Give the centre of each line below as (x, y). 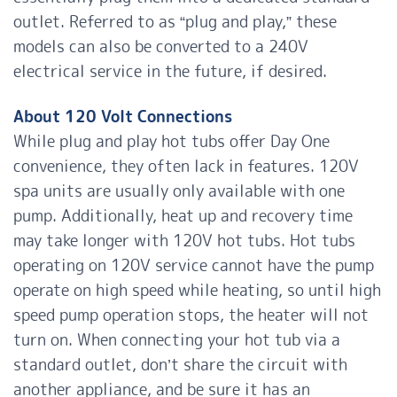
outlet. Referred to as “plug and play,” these (175, 22)
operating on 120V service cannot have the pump (194, 266)
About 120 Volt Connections (123, 117)
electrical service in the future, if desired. (170, 72)
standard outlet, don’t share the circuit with (180, 365)
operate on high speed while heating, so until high (197, 291)
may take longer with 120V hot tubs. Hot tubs (184, 241)
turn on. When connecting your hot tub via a (177, 340)
